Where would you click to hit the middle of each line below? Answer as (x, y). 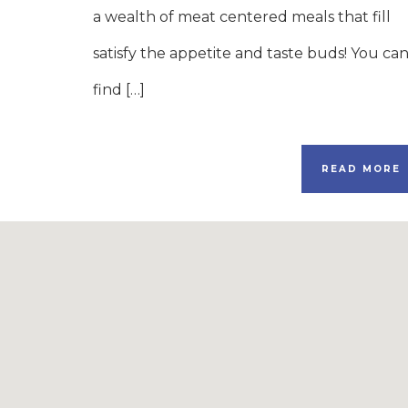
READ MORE (361, 169)
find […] (119, 90)
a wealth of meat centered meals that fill (242, 17)
